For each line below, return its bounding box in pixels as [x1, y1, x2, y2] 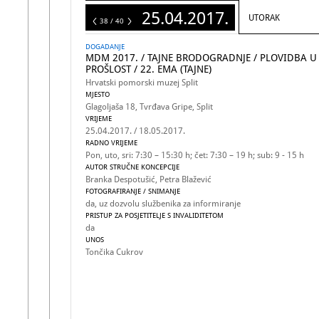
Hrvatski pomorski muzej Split [85, 78, 198, 88]
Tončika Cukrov [85, 247, 143, 257]
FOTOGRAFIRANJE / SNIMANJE [85, 187, 180, 195]
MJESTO [85, 90, 110, 98]
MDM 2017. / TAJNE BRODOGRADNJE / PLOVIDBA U [85, 52, 317, 63]
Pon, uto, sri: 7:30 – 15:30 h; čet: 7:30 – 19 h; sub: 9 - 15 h [85, 150, 304, 160]
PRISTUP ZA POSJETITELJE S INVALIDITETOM [85, 211, 224, 219]
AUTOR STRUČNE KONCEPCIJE [85, 163, 179, 171]
